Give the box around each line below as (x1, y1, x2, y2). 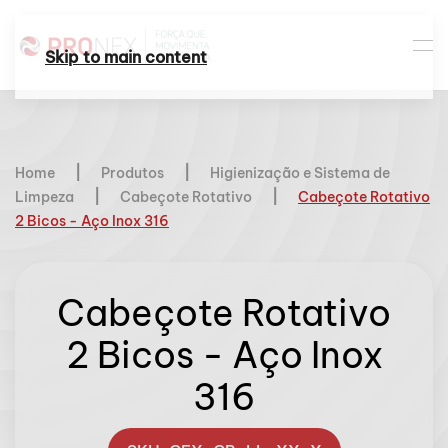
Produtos (101, 164, 164, 182)
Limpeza (15, 188, 74, 206)
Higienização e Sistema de (210, 164, 390, 182)
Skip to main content (45, 47, 207, 67)
